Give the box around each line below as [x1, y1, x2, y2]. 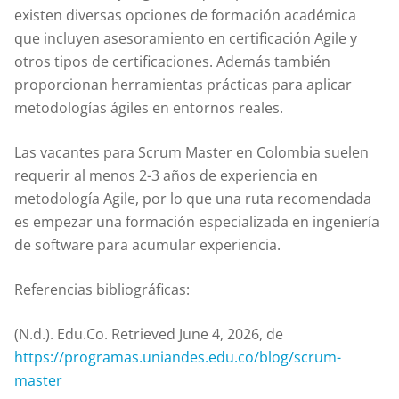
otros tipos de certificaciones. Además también [14, 51, 330, 71]
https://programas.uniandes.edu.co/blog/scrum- [14, 346, 341, 367]
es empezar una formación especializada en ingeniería [14, 211, 379, 232]
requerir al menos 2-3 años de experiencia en [14, 165, 318, 185]
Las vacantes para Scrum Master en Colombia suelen [14, 142, 369, 162]
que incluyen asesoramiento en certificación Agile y [14, 28, 357, 48]
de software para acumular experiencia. [14, 234, 281, 255]
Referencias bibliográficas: [14, 279, 190, 299]
